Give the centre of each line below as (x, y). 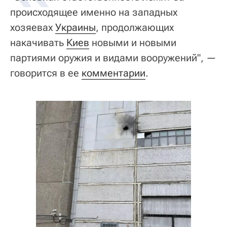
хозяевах (33, 27)
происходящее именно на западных (94, 12)
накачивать (38, 42)
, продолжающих (135, 27)
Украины (75, 27)
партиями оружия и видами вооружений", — (113, 58)
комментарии (113, 73)
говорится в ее (46, 73)
